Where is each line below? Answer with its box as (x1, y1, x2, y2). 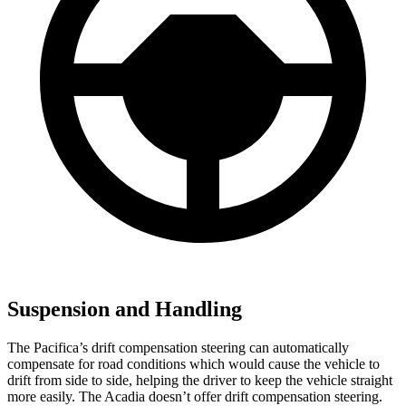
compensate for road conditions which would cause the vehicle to (7, 355, 380, 372)
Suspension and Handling (7, 296, 242, 321)
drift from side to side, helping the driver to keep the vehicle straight (7, 372, 392, 388)
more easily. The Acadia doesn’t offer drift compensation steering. (7, 388, 382, 404)
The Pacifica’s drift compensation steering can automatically (7, 339, 349, 355)
